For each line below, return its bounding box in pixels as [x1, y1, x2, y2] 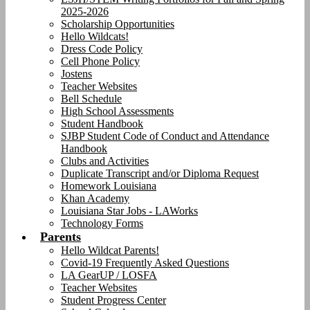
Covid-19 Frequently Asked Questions [61, 257, 229, 268]
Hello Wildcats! [61, 30, 129, 42]
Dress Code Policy [61, 43, 143, 55]
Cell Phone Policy [61, 55, 140, 67]
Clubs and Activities [61, 155, 149, 167]
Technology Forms [61, 217, 143, 229]
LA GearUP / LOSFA [61, 269, 157, 281]
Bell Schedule [61, 93, 122, 104]
